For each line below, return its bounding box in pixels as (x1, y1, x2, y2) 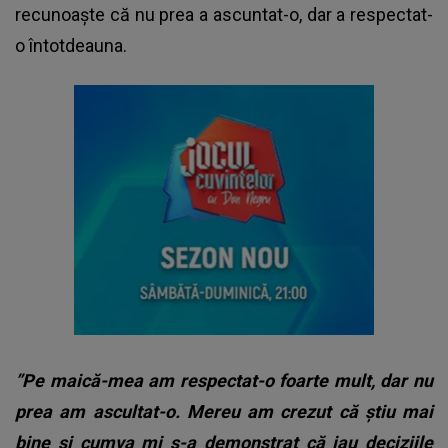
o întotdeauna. (15, 34, 127, 56)
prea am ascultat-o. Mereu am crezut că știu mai (15, 400, 433, 422)
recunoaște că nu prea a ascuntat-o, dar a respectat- (15, 3, 433, 25)
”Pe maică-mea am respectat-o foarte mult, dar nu (15, 369, 433, 391)
